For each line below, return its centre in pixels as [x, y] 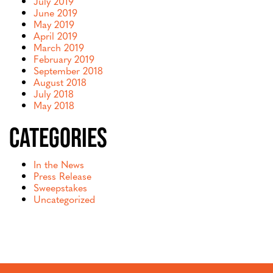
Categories [58, 137]
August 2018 [60, 82]
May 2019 [54, 24]
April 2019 [55, 35]
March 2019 [59, 47]
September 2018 [68, 70]
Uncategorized [64, 199]
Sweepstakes [60, 187]
